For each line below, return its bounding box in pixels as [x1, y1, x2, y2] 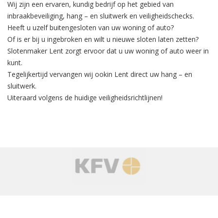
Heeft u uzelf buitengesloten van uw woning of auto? [7, 23, 174, 33]
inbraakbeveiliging [7, 11, 63, 21]
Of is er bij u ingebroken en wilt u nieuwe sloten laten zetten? [7, 35, 199, 44]
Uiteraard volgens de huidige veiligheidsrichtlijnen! [7, 93, 163, 103]
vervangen [50, 70, 82, 79]
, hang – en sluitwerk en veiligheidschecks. [63, 11, 194, 21]
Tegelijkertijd [7, 70, 50, 79]
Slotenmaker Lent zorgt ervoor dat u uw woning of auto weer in [7, 46, 209, 56]
